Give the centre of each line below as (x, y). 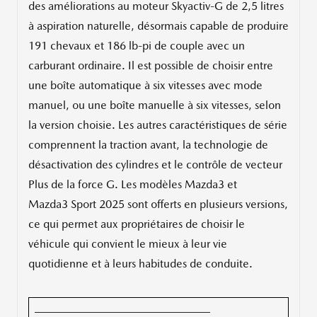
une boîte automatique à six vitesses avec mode (145, 86)
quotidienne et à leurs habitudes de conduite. (140, 264)
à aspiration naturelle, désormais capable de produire (158, 26)
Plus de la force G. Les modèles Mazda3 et (133, 185)
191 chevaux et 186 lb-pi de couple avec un (137, 46)
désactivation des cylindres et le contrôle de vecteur (155, 165)
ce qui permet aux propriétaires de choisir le (137, 224)
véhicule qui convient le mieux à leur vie (128, 244)
